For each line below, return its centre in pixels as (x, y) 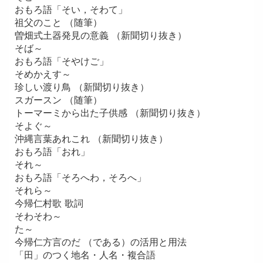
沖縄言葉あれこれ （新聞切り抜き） (91, 138)
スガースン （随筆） (58, 100)
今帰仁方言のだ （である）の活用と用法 (100, 242)
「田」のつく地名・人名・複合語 (85, 254)
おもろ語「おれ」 (52, 151)
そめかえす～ (43, 74)
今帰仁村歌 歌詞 (49, 203)
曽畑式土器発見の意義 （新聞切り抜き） (100, 35)
